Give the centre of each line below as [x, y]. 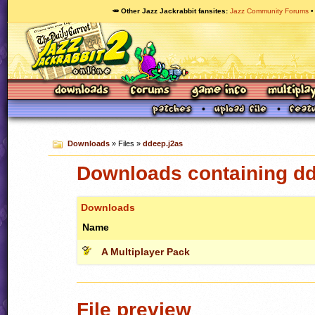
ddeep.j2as [162, 144]
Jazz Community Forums [269, 11]
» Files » [126, 144]
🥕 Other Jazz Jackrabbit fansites [169, 11]
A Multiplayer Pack [146, 251]
